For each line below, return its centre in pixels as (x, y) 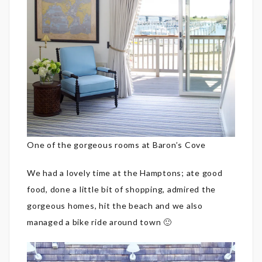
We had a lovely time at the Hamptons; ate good (125, 173)
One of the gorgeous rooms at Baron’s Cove (116, 144)
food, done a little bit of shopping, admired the (121, 189)
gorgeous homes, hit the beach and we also (115, 205)
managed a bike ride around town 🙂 (99, 222)
